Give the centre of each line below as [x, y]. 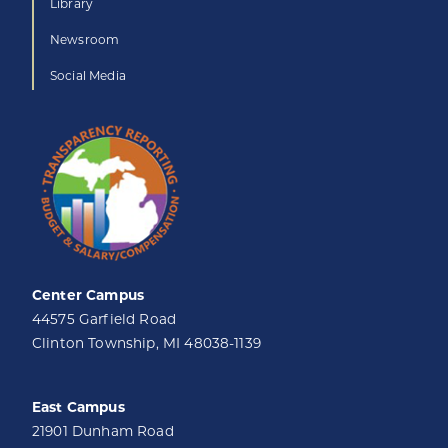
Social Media [88, 77]
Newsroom [85, 41]
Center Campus [88, 296]
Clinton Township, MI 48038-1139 [146, 344]
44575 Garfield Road [104, 320]
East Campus [78, 408]
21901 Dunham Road [103, 432]
